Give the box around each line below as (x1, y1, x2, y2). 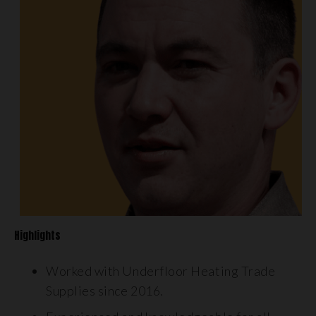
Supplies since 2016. (46, 283, 164, 298)
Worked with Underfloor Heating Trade (46, 263, 276, 279)
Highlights (14, 228, 61, 243)
